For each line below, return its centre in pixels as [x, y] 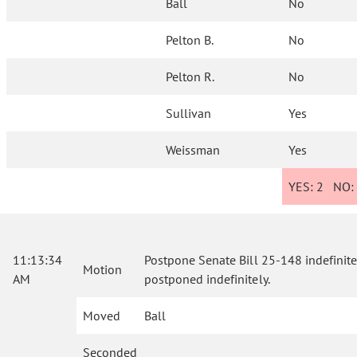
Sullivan [189, 114]
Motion [102, 270]
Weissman [193, 150]
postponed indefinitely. [207, 279]
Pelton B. [190, 40]
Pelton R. [190, 77]
